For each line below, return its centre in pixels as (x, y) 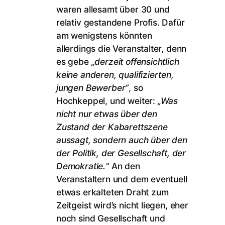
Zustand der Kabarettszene (112, 127)
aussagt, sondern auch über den (122, 140)
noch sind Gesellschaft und (111, 218)
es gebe (73, 61)
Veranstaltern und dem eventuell (122, 179)
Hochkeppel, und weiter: (107, 100)
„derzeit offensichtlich (134, 61)
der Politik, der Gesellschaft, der (121, 153)
